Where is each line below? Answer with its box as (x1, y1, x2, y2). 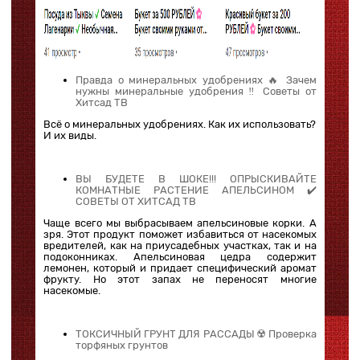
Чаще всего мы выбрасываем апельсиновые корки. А (43, 216, 317, 229)
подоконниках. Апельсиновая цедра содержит (43, 250, 317, 263)
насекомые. (43, 284, 101, 297)
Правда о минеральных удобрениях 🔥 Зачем (76, 73, 317, 86)
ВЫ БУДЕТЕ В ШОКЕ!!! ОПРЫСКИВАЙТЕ (76, 172, 317, 185)
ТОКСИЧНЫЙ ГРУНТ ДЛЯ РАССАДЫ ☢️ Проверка (76, 327, 317, 340)
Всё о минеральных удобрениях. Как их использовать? (43, 117, 317, 130)
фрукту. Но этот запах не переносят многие (43, 272, 317, 285)
